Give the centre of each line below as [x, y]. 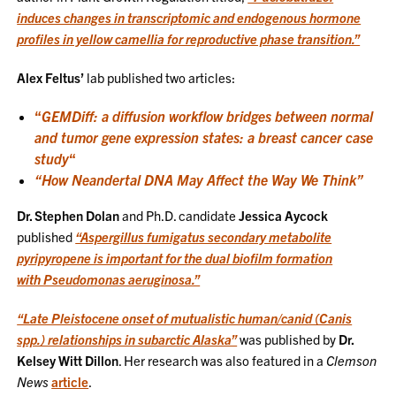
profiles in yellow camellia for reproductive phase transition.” [189, 38]
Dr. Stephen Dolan [69, 215]
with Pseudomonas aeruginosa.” [109, 279]
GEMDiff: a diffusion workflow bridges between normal [208, 116]
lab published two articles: [160, 77]
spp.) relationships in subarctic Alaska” [127, 339]
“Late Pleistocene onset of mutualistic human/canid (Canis [185, 318]
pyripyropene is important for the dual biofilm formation [175, 258]
